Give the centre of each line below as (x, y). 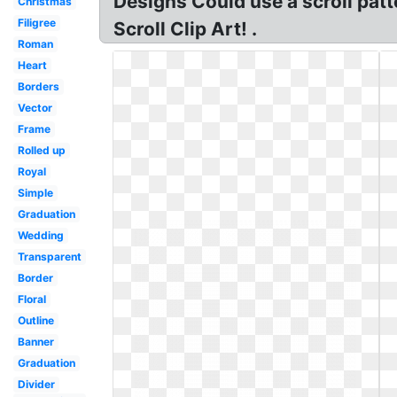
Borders (38, 86)
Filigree (36, 23)
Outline (35, 320)
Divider (36, 384)
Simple (35, 193)
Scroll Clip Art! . (185, 29)
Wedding (40, 235)
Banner (35, 342)
